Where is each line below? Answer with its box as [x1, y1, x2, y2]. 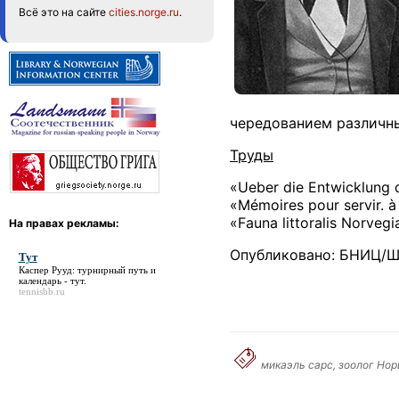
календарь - [18, 274, 70, 286]
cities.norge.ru [109, 5, 179, 19]
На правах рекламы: [9, 216, 119, 230]
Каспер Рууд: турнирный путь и [18, 264, 156, 275]
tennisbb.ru [18, 285, 65, 297]
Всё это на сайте [19, 5, 109, 19]
